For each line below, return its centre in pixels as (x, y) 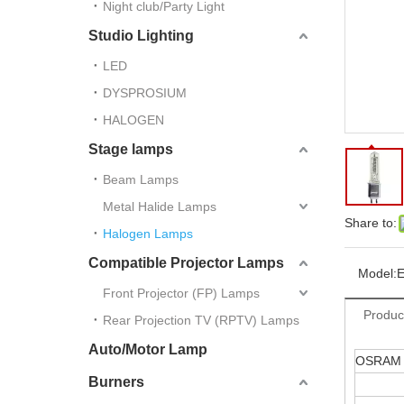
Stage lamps (131, 149)
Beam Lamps (141, 179)
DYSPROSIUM (145, 93)
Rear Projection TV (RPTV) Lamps (201, 320)
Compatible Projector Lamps (186, 263)
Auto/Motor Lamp (148, 349)
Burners (116, 382)
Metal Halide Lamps (160, 207)
